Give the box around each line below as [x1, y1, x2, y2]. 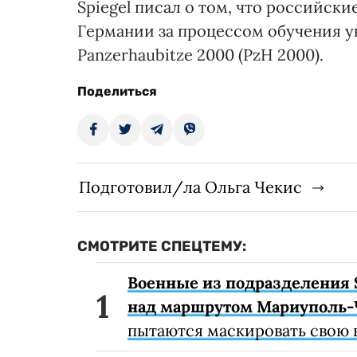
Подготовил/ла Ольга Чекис [79, 177, 302, 198]
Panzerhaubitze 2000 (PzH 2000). [77, 45, 324, 65]
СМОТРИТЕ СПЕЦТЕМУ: [77, 237, 246, 256]
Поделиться [77, 84, 157, 100]
